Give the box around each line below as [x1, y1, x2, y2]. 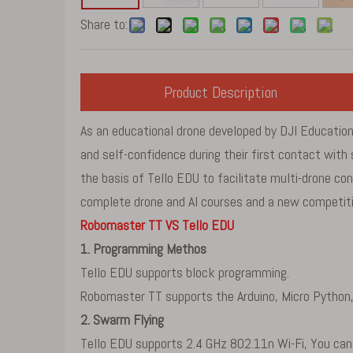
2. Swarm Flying [80, 310, 164, 329]
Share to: [80, 15, 128, 33]
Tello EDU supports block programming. [80, 263, 289, 281]
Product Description [164, 82, 278, 102]
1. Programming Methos [80, 240, 206, 258]
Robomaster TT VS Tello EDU [80, 216, 234, 234]
